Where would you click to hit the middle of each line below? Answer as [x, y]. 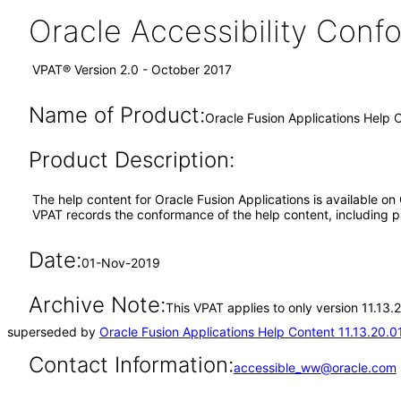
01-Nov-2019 [120, 263]
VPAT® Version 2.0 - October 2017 [132, 69]
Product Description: [131, 160]
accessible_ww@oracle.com [315, 367]
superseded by [53, 332]
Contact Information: [131, 365]
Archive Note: [97, 305]
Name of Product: [116, 115]
